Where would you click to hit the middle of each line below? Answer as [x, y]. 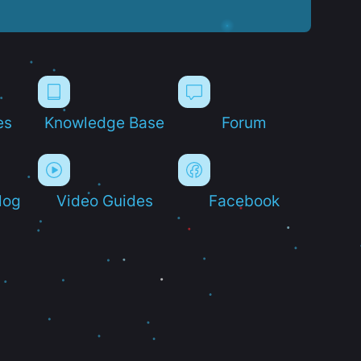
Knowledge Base [105, 122]
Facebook [245, 200]
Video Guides [104, 200]
